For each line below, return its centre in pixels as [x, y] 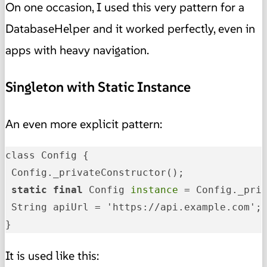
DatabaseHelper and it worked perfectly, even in [130, 28]
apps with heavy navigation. [77, 50]
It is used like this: [52, 256]
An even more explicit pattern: [85, 124]
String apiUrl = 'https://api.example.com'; [133, 207]
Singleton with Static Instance [98, 87]
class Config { [47, 156]
